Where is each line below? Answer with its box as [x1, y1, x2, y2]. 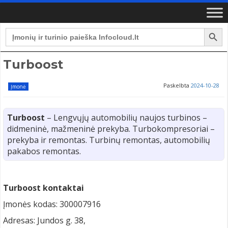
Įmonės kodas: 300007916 [3, 198, 101, 210]
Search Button [204, 22, 226, 32]
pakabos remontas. [7, 146, 81, 157]
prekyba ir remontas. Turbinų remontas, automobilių [7, 134, 210, 146]
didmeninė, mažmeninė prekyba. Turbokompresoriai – [7, 123, 215, 134]
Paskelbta [163, 81, 191, 89]
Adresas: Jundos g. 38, [3, 215, 85, 226]
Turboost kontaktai [3, 182, 84, 193]
